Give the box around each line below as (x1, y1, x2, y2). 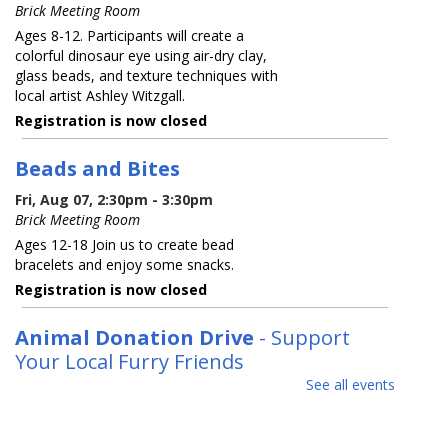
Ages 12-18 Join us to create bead (15, 234, 235, 254)
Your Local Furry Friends (15, 346, 245, 375)
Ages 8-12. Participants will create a (15, 25, 245, 45)
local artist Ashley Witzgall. (15, 85, 186, 105)
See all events (305, 374, 395, 394)
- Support (254, 322, 351, 351)
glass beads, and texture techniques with (15, 65, 279, 85)
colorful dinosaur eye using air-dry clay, (15, 45, 268, 65)
